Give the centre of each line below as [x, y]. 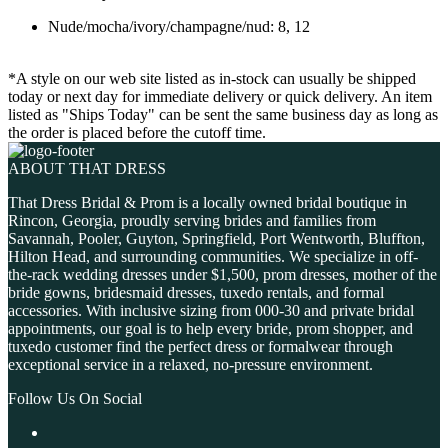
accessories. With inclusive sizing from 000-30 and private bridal [211, 311]
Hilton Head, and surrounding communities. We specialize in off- [213, 257]
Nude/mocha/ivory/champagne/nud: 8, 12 [179, 27]
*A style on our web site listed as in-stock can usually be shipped [212, 79]
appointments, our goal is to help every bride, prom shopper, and [210, 329]
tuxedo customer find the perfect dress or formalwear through [200, 347]
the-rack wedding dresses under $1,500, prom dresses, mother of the [222, 275]
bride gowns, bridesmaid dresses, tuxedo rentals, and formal [196, 293]
